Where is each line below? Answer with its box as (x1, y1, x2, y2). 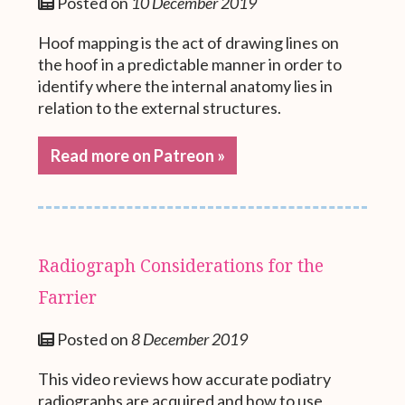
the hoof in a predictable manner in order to (38, 53, 343, 74)
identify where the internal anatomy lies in (38, 75, 334, 96)
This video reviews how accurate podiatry (38, 368, 332, 389)
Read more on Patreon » (50, 145, 225, 165)
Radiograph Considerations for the (38, 252, 325, 278)
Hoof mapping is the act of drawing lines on (38, 32, 340, 52)
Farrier (38, 284, 98, 309)
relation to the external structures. (38, 97, 282, 118)
